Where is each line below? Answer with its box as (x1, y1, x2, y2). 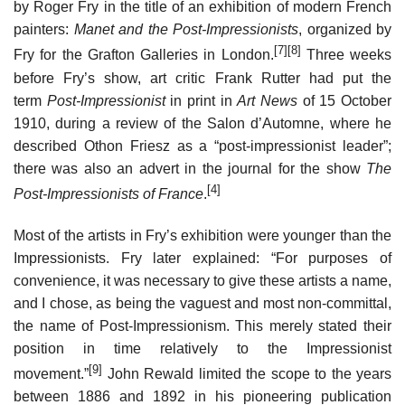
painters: (14, 22, 74, 38)
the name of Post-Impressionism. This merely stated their (14, 317, 391, 334)
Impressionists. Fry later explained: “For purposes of (14, 250, 391, 266)
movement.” (14, 366, 89, 382)
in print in (165, 92, 238, 108)
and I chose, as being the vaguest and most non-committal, (14, 295, 391, 311)
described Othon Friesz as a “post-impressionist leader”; (14, 137, 391, 154)
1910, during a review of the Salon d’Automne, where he (14, 115, 391, 131)
